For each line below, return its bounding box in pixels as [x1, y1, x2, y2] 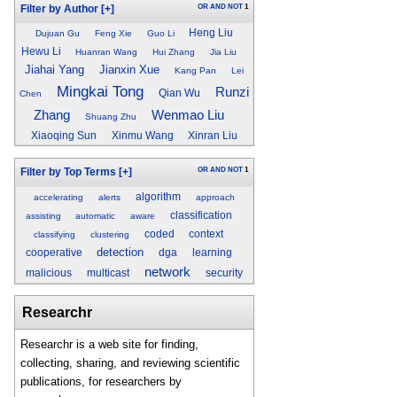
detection [97, 245, 144, 259]
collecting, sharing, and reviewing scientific [20, 356, 241, 370]
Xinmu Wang [111, 130, 174, 142]
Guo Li [146, 28, 175, 39]
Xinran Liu [188, 130, 238, 142]
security [205, 267, 243, 278]
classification [169, 209, 232, 221]
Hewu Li [20, 46, 61, 58]
